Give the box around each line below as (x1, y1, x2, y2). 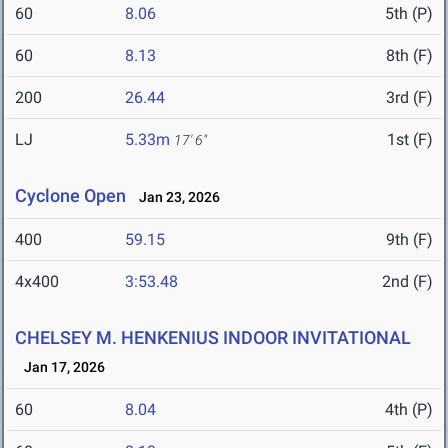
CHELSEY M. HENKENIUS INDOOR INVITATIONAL (15, 327, 411, 349)
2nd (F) (382, 272, 433, 292)
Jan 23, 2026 (130, 189, 220, 206)
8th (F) (386, 46, 433, 66)
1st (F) (387, 130, 433, 150)
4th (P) (385, 400, 433, 420)
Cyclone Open (15, 185, 126, 207)
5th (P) (385, 4, 433, 24)
